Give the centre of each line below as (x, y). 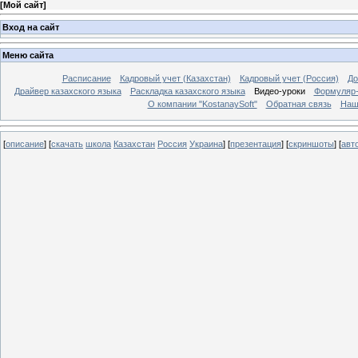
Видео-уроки (279, 91)
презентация (256, 143)
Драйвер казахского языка (68, 91)
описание (25, 143)
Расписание (86, 79)
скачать (67, 143)
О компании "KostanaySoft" (202, 104)
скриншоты (311, 143)
